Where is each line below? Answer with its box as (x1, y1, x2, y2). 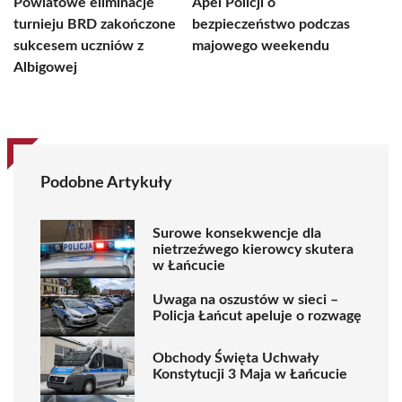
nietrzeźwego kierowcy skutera (153, 241, 354, 257)
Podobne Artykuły (40, 175, 172, 191)
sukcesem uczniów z (13, 39, 144, 53)
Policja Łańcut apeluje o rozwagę (153, 308, 362, 323)
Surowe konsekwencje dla (153, 225, 321, 240)
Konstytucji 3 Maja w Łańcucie (153, 366, 347, 381)
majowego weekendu (192, 39, 329, 53)
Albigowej (13, 60, 77, 74)
